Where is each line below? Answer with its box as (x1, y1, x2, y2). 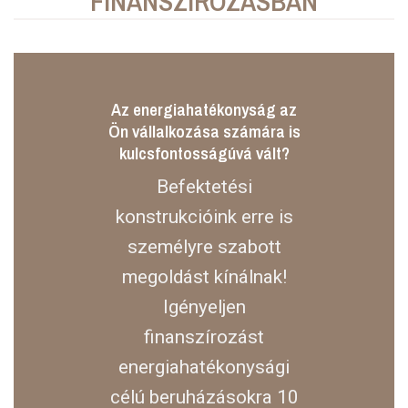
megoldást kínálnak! (121, 266, 287, 289)
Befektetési (156, 176, 252, 199)
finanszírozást (144, 326, 264, 349)
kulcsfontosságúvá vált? (118, 140, 290, 165)
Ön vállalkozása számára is (107, 118, 301, 143)
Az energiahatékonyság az (111, 97, 297, 121)
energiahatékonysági (118, 356, 290, 379)
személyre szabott (127, 236, 281, 259)
